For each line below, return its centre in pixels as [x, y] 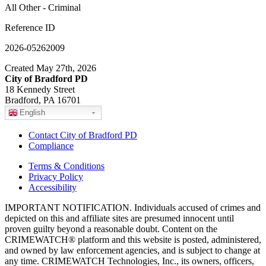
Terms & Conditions [66, 166]
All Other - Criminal [43, 7]
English [32, 112]
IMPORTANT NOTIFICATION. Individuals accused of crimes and [133, 207]
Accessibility [53, 187]
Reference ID [30, 27]
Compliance [51, 145]
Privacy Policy [56, 176]
